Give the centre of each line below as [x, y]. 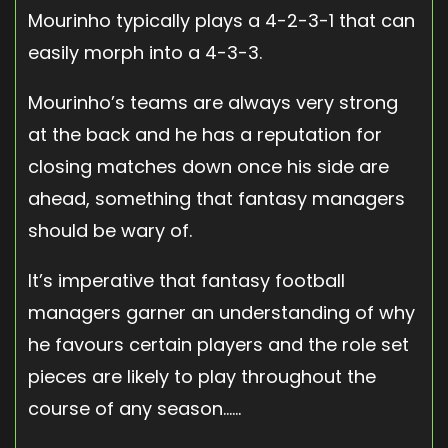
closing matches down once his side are [208, 166]
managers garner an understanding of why [221, 312]
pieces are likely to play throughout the [202, 376]
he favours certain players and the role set [218, 344]
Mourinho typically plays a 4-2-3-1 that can [221, 20]
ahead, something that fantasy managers [216, 198]
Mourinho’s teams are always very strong [213, 102]
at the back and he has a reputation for [205, 134]
